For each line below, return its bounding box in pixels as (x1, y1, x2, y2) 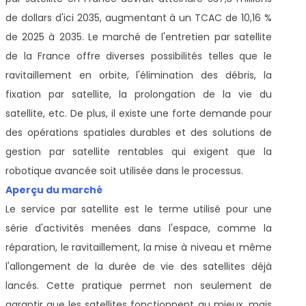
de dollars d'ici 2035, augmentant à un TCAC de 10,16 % (5, 10, 272, 25)
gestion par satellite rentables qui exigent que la (5, 144, 272, 158)
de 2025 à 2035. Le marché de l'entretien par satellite (5, 29, 272, 44)
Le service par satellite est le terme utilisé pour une (5, 201, 272, 216)
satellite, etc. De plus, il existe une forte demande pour (5, 106, 272, 120)
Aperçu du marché (5, 182, 102, 197)
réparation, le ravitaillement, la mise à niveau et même (5, 240, 272, 254)
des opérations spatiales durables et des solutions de (5, 125, 272, 139)
